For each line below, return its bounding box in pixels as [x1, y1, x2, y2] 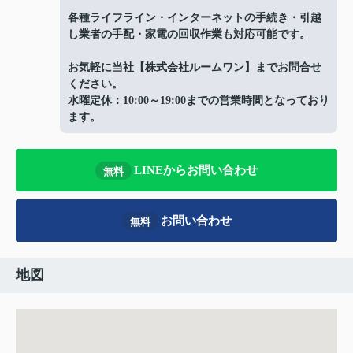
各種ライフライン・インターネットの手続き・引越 [68, 12, 321, 24]
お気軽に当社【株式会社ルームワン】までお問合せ [68, 61, 321, 74]
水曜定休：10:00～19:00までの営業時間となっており [68, 95, 329, 107]
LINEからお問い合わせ [134, 163, 258, 176]
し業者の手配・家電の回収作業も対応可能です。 [68, 28, 310, 41]
